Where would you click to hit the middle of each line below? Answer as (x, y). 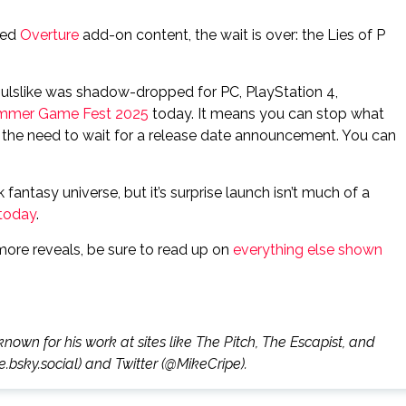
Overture (49, 35)
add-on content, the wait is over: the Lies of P (232, 35)
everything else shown (308, 250)
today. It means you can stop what (266, 114)
